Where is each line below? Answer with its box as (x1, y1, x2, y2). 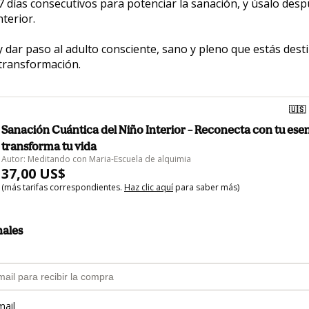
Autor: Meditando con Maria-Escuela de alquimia (1, 153, 191, 165)
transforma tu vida (1, 139, 97, 153)
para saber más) (173, 181, 239, 193)
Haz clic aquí (124, 181, 173, 193)
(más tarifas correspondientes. (1, 181, 124, 193)
